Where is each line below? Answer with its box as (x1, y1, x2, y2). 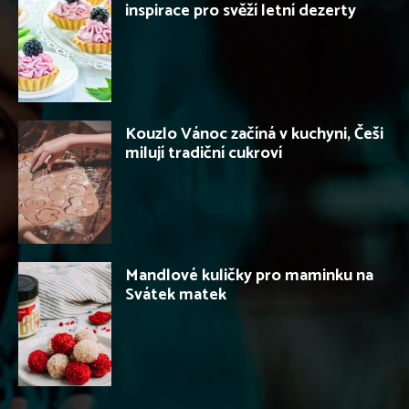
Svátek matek (125, 281, 226, 309)
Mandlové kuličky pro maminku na (125, 262, 373, 290)
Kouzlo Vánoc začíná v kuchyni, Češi (125, 120, 383, 148)
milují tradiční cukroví (125, 139, 282, 167)
